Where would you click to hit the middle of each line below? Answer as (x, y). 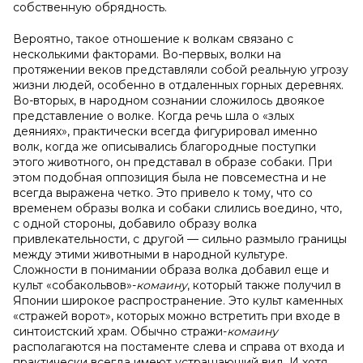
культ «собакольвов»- (75, 285)
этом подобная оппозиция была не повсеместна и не (170, 177)
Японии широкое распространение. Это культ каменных (178, 301)
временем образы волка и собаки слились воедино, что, (177, 208)
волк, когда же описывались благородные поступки (164, 147)
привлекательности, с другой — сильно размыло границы (180, 239)
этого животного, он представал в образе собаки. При (173, 162)
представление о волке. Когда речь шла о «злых (154, 116)
